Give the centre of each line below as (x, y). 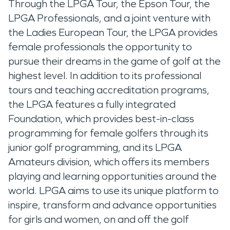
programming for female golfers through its (108, 133)
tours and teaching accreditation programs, (109, 90)
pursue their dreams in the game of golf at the (114, 61)
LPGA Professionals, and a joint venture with (109, 18)
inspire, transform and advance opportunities (112, 205)
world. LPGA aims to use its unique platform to (113, 190)
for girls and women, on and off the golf (99, 219)
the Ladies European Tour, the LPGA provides (113, 32)
